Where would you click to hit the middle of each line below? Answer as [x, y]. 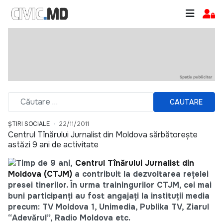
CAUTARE [186, 102]
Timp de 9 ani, [46, 163]
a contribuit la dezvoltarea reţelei [140, 174]
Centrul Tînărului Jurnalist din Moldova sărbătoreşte [103, 135]
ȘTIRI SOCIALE [29, 124]
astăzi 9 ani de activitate [53, 145]
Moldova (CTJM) [40, 174]
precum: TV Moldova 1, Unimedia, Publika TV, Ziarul [109, 207]
